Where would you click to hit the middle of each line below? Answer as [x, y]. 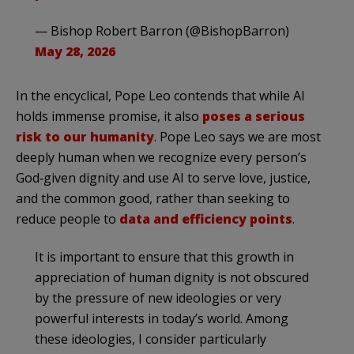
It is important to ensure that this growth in [164, 256]
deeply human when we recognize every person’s [161, 157]
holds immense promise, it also [109, 116]
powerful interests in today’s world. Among [162, 318]
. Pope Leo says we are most [237, 136]
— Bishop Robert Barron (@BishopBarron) [162, 30]
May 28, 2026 [75, 51]
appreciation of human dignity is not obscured [172, 277]
